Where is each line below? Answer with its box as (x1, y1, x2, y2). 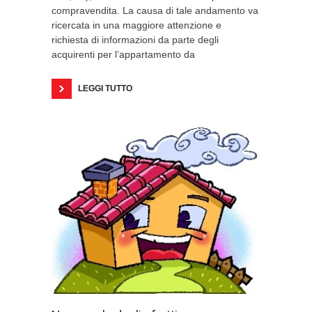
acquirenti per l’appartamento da (52, 49, 195, 60)
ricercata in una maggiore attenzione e (52, 19, 221, 31)
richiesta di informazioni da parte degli (52, 34, 219, 45)
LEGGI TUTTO (78, 84, 132, 93)
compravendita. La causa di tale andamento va (52, 5, 258, 16)
